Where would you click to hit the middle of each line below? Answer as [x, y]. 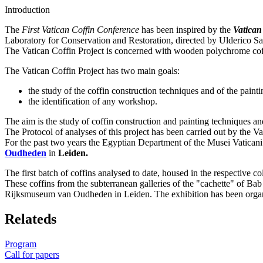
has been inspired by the [186, 30]
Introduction [27, 10]
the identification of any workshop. [93, 101]
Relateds [31, 219]
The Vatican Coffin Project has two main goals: [92, 71]
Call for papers [32, 254]
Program [21, 244]
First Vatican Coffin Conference [80, 30]
